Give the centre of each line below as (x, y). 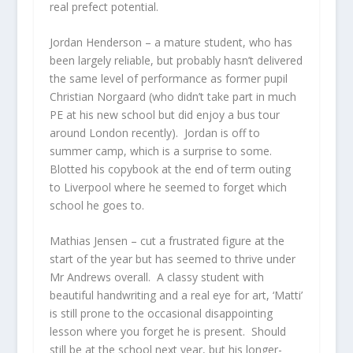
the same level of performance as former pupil (168, 79)
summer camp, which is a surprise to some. (162, 151)
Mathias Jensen (88, 241)
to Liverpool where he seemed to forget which (168, 188)
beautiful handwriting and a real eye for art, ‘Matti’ (176, 295)
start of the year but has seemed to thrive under (172, 259)
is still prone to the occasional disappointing (161, 314)
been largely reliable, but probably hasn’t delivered (176, 61)
